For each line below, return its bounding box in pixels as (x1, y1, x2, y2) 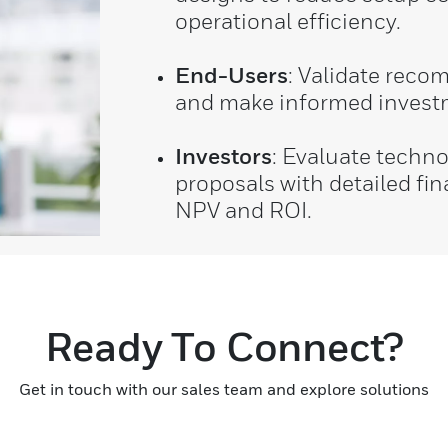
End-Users (174, 62, 288, 88)
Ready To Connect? (44, 322, 404, 370)
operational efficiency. (174, 8, 401, 34)
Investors (174, 143, 272, 169)
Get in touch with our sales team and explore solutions (19, 379, 429, 399)
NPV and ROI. (174, 197, 312, 223)
